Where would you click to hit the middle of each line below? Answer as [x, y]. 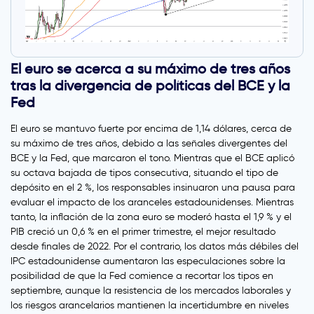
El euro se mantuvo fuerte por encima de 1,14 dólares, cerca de [151, 129]
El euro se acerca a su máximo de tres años [150, 69]
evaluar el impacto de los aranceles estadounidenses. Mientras [152, 203]
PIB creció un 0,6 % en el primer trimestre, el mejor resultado [143, 232]
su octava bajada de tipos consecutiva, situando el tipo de [144, 173]
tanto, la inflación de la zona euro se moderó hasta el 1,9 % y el [151, 217]
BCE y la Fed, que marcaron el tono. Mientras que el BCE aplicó [152, 158]
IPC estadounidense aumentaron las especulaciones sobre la [148, 261]
